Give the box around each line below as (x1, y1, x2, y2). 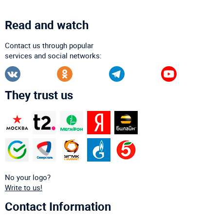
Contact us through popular (5, 40, 93, 50)
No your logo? (5, 172, 51, 182)
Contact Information (5, 198, 111, 214)
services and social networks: (5, 50, 102, 60)
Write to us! (5, 182, 42, 192)
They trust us (5, 87, 73, 103)
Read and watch (5, 17, 89, 33)
